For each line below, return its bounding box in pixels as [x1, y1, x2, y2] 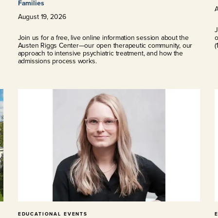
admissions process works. [18, 55, 97, 66]
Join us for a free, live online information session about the [18, 32, 189, 43]
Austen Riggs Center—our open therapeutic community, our [18, 40, 193, 51]
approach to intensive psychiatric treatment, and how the [18, 48, 183, 58]
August [18, 11, 39, 22]
